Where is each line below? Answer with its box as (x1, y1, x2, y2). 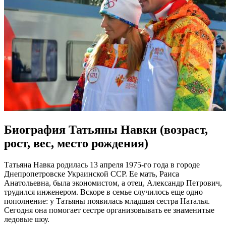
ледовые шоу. (4, 214, 49, 223)
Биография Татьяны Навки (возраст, (4, 123, 208, 136)
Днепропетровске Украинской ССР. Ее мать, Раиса (4, 169, 179, 178)
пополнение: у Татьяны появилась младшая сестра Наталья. (4, 196, 210, 205)
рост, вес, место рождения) (4, 136, 148, 150)
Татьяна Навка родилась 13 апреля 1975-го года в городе (4, 160, 200, 169)
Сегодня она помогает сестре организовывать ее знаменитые (4, 205, 214, 214)
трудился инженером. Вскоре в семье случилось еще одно (4, 187, 203, 196)
